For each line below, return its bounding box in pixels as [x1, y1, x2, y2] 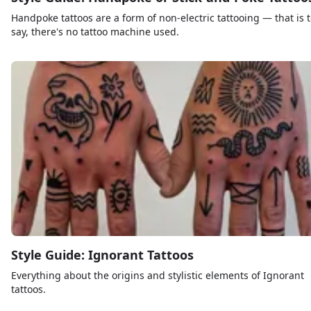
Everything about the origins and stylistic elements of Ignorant [11, 269, 304, 283]
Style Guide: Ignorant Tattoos [11, 246, 194, 264]
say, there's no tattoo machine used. [11, 25, 179, 39]
